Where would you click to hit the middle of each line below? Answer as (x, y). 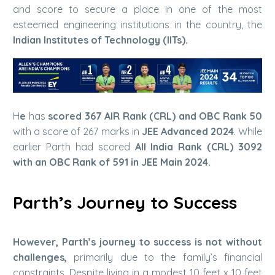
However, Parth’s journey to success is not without (137, 242)
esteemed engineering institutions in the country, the (137, 24)
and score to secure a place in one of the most (137, 9)
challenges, (40, 258)
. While (248, 132)
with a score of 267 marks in (77, 132)
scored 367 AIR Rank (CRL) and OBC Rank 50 (155, 116)
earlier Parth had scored (74, 147)
